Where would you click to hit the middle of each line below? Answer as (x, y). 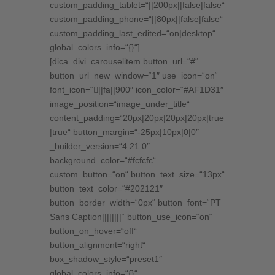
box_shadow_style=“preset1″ (106, 259)
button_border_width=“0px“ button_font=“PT (135, 203)
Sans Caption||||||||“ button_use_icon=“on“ (131, 217)
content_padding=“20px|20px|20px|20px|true (137, 118)
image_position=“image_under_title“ (119, 104)
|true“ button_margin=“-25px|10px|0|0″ (124, 132)
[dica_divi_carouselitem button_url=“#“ (124, 62)
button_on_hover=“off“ (93, 231)
